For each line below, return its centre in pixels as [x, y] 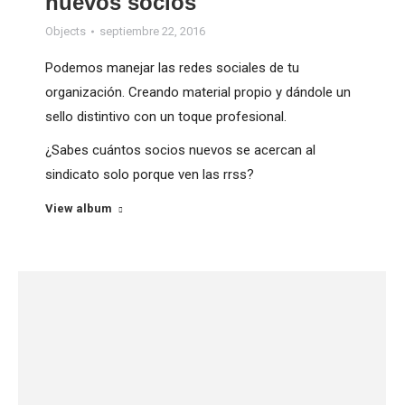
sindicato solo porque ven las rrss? [150, 175]
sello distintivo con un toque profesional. [166, 117]
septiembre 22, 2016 [152, 32]
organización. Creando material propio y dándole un [198, 93]
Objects [66, 32]
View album [79, 209]
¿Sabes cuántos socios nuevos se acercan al [180, 151]
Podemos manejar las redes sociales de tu [172, 68]
